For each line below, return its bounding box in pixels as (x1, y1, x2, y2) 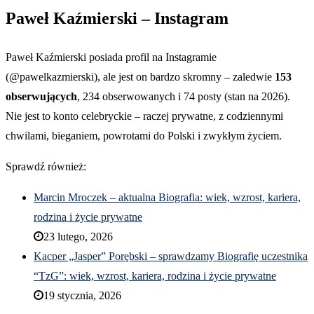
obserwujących (6, 90, 77, 103)
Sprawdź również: (6, 161, 86, 173)
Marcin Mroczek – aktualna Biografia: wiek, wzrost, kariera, (34, 191, 301, 204)
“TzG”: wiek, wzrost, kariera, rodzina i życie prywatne (34, 270, 276, 282)
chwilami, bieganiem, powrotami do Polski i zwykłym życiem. (6, 130, 282, 142)
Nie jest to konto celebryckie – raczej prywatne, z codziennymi (6, 110, 283, 123)
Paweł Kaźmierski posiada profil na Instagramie (6, 51, 217, 64)
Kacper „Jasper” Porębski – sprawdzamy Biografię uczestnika (34, 250, 308, 263)
